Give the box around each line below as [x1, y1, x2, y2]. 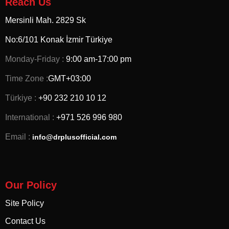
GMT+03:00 [48, 74, 91, 83]
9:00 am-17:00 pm [64, 54, 131, 63]
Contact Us [5, 216, 45, 225]
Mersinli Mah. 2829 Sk [5, 15, 86, 25]
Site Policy [5, 198, 44, 208]
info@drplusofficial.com [32, 132, 117, 141]
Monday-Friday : [5, 54, 64, 63]
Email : [5, 132, 30, 141]
